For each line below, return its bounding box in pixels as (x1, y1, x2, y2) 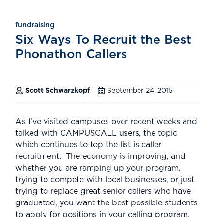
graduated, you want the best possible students (15, 199, 198, 207)
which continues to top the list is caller (15, 141, 161, 149)
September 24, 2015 (107, 87, 173, 94)
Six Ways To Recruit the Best (15, 34, 191, 46)
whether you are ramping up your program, (15, 164, 181, 172)
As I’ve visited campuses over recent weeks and (15, 118, 197, 126)
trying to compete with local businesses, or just (15, 176, 194, 184)
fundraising (15, 21, 55, 29)
